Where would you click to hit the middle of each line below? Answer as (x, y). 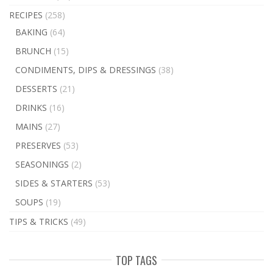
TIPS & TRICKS (39, 221)
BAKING (31, 32)
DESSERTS (36, 88)
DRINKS (31, 107)
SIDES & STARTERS (54, 183)
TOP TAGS (136, 260)
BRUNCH (33, 51)
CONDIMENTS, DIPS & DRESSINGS (86, 69)
